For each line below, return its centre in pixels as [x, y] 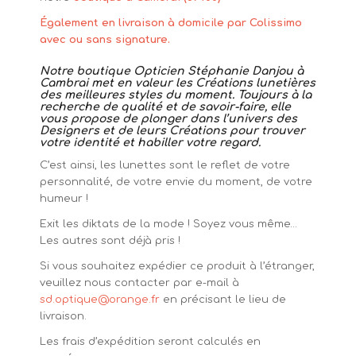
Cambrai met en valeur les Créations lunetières [177, 83]
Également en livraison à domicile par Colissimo [170, 23]
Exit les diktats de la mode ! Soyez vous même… [168, 224]
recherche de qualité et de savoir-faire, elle [165, 106]
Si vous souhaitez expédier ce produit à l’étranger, [177, 266]
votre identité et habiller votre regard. [150, 142]
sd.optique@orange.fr [99, 299]
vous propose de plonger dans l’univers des [168, 118]
